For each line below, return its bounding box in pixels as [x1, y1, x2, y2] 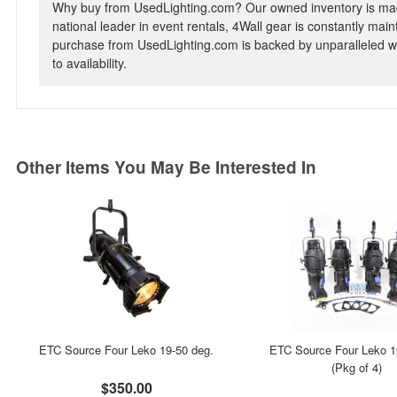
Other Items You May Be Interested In [16, 155, 316, 179]
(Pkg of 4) [331, 359, 382, 376]
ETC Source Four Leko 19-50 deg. [39, 341, 214, 358]
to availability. [52, 54, 127, 72]
